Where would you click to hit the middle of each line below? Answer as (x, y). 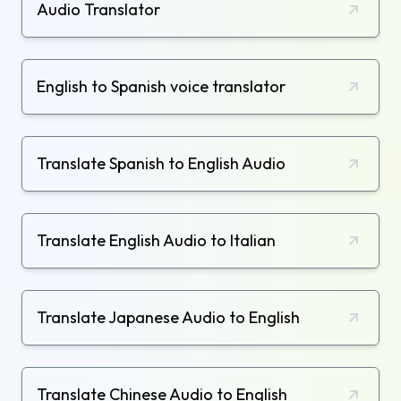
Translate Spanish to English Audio (161, 164)
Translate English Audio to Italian (156, 241)
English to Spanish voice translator (161, 87)
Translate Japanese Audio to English (168, 318)
